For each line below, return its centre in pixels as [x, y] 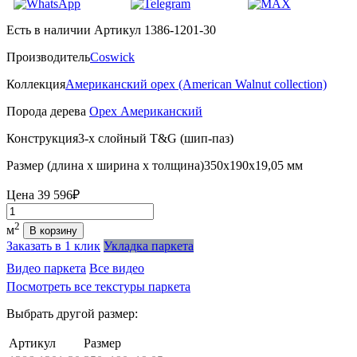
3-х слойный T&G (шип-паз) [156, 138]
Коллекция [36, 84]
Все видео [117, 269]
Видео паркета [46, 269]
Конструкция [42, 138]
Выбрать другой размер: [72, 314]
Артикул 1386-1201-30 [153, 29]
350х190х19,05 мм [253, 165]
